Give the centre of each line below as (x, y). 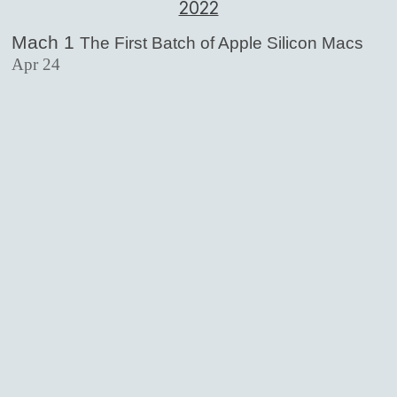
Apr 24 (36, 64)
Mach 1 (46, 42)
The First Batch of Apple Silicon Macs (222, 43)
